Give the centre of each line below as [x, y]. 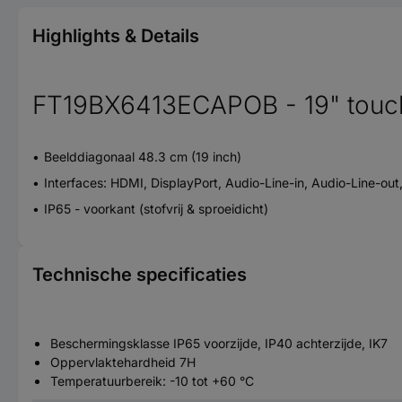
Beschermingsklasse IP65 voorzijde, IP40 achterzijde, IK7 [219, 343]
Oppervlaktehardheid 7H [123, 362]
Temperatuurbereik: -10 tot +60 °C [152, 380]
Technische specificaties [140, 274]
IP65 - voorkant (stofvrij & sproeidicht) [156, 208]
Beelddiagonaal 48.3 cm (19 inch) [143, 156]
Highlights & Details [116, 35]
